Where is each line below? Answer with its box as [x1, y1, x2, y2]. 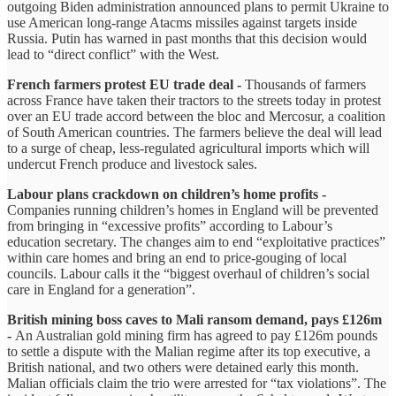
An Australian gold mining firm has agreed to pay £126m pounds [15, 328, 377, 344]
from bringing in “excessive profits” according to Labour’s [7, 218, 332, 234]
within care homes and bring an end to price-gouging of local [7, 250, 346, 266]
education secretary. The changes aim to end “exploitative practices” [7, 234, 385, 250]
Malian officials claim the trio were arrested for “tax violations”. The [7, 376, 386, 392]
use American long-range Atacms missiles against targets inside [7, 15, 357, 31]
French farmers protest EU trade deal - [7, 77, 245, 93]
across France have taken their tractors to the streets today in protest [7, 93, 381, 109]
